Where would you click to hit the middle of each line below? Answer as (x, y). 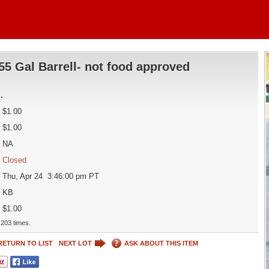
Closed (14, 160)
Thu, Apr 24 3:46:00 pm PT (50, 176)
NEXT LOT (75, 243)
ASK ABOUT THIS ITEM (161, 243)
